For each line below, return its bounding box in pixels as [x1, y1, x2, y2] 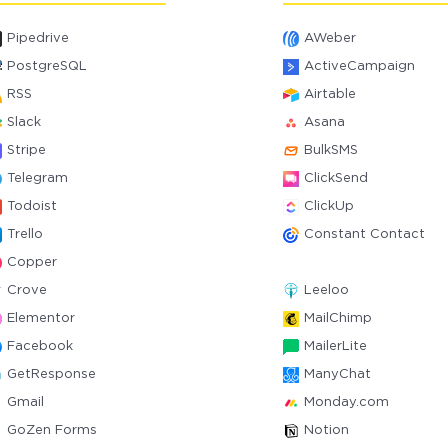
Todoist [7, 201, 58, 212]
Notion [303, 425, 349, 436]
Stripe [7, 145, 47, 156]
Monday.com [303, 397, 389, 408]
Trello [7, 229, 44, 240]
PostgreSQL [7, 61, 88, 72]
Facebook [7, 341, 74, 352]
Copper [7, 257, 58, 268]
